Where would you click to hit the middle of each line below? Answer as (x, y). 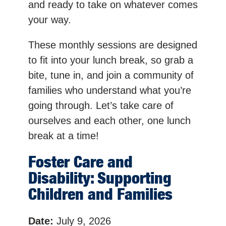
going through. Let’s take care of (101, 105)
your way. (50, 19)
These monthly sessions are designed (113, 45)
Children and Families (100, 194)
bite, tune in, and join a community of (111, 75)
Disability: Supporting (100, 178)
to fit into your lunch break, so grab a (111, 60)
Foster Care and (80, 162)
